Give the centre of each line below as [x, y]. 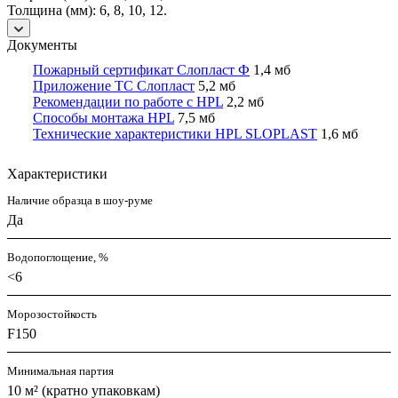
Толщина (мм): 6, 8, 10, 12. [87, 11]
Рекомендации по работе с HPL [128, 102]
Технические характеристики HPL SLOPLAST [175, 134]
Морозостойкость [52, 314]
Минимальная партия [60, 371]
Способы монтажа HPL [103, 118]
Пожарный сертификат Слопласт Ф [141, 70]
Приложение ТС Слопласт [114, 86]
